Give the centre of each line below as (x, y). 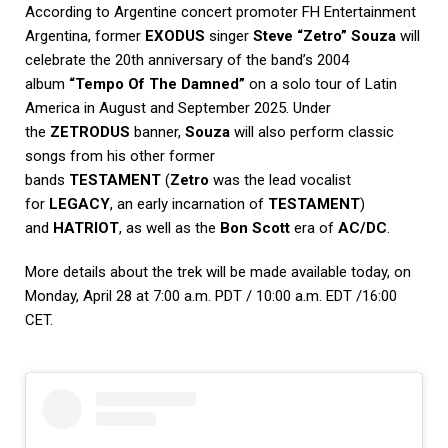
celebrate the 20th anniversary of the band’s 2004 (187, 59)
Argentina (56, 35)
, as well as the (169, 227)
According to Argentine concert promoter (163, 11)
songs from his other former (120, 155)
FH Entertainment (359, 11)
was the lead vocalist (280, 179)
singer (229, 35)
